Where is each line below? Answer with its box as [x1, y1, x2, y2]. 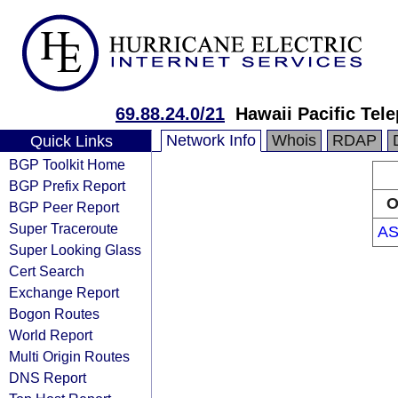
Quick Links [29, 132, 113, 150]
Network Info [166, 131, 256, 149]
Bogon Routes [9, 306, 99, 322]
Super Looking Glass [9, 242, 141, 258]
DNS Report [9, 370, 86, 386]
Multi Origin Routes [9, 348, 130, 364]
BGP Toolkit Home [9, 156, 125, 172]
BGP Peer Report [9, 199, 119, 215]
